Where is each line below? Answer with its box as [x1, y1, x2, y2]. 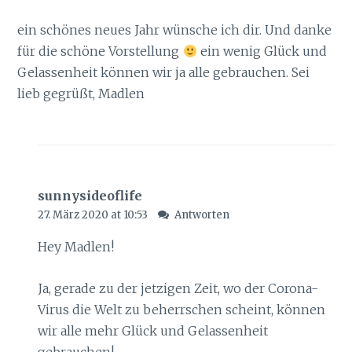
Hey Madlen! [37, 239, 114, 255]
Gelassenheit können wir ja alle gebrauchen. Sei [17, 64, 310, 80]
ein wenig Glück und [196, 42, 327, 59]
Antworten [174, 208, 230, 222]
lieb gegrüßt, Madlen [17, 85, 145, 101]
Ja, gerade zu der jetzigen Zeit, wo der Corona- [37, 280, 318, 296]
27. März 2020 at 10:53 [37, 208, 150, 222]
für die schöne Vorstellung [17, 42, 183, 59]
